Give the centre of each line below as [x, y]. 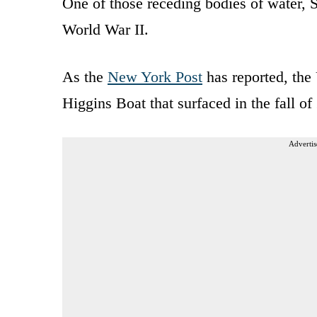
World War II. [105, 29]
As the [85, 76]
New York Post [155, 76]
